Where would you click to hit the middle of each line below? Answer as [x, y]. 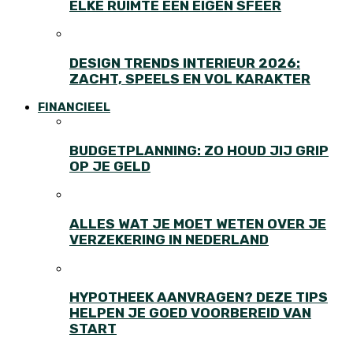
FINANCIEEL [74, 108]
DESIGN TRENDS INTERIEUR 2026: [185, 63]
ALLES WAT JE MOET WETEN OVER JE [198, 223]
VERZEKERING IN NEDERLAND [169, 239]
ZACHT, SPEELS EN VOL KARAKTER [190, 78]
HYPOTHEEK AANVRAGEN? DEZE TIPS [199, 297]
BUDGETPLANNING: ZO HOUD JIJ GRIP [199, 150]
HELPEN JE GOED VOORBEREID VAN [190, 313]
